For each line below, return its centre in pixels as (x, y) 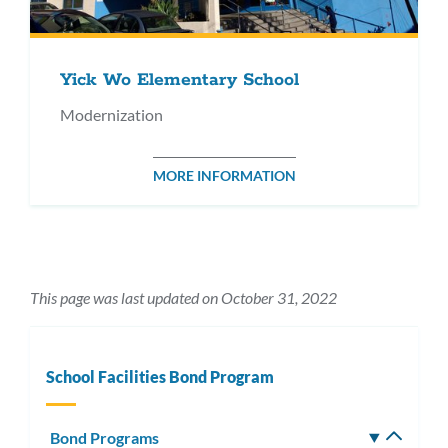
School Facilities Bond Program (160, 377)
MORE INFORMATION (224, 176)
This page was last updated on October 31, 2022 (183, 298)
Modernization (111, 115)
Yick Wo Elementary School (179, 80)
